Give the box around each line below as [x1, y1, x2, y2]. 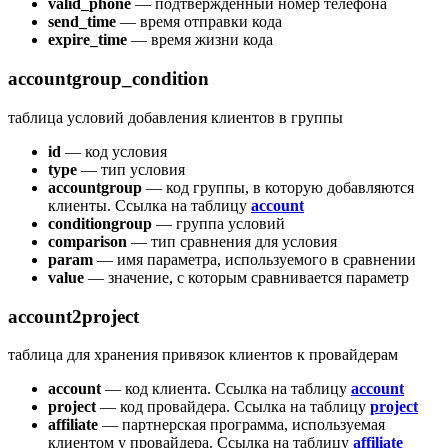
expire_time [48, 31, 127, 49]
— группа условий [152, 214, 285, 232]
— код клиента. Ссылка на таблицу [101, 380, 351, 398]
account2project [8, 305, 139, 327]
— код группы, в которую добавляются [142, 178, 414, 196]
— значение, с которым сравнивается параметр [84, 268, 409, 286]
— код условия [61, 142, 167, 160]
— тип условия [77, 160, 185, 178]
